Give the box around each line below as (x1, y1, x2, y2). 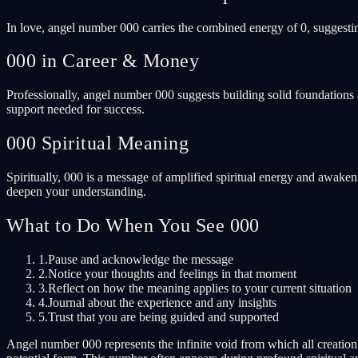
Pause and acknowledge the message (48, 252, 233, 266)
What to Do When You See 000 (6, 215, 260, 237)
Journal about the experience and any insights (48, 295, 276, 309)
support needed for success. (6, 102, 145, 117)
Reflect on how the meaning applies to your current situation (48, 280, 352, 295)
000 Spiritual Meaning (6, 133, 189, 154)
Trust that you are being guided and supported (48, 309, 279, 324)
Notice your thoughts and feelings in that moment (48, 266, 296, 280)
